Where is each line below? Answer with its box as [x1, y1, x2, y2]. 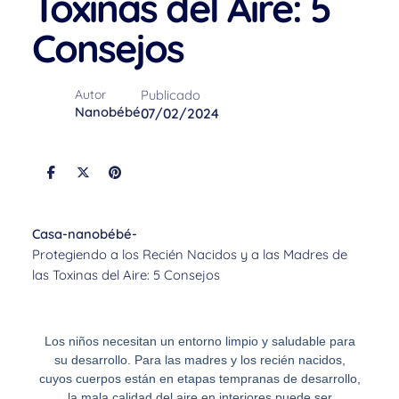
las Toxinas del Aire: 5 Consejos [32, 266, 220, 284]
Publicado [141, 85, 200, 103]
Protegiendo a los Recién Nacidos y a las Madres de [32, 246, 347, 264]
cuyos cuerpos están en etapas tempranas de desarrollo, [38, 371, 361, 387]
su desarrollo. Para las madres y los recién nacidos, [53, 353, 346, 368]
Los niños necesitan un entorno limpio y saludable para [44, 334, 355, 349]
